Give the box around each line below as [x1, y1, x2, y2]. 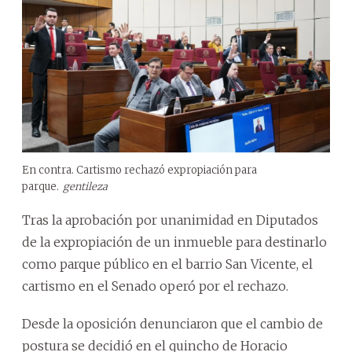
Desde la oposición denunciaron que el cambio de [22, 315, 323, 332]
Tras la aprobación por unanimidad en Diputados [22, 211, 318, 228]
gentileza [63, 179, 108, 193]
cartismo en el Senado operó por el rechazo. [22, 277, 288, 294]
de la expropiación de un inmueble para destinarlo [22, 233, 327, 250]
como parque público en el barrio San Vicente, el [22, 255, 313, 272]
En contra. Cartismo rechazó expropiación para [22, 163, 257, 177]
